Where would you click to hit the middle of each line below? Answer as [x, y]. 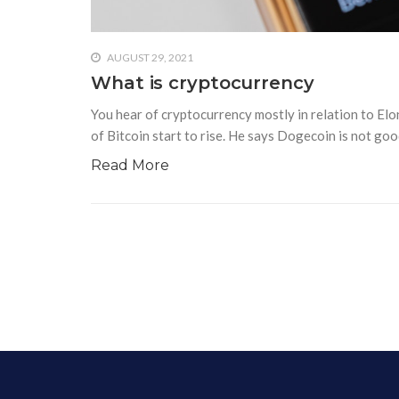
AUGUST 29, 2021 [149, 57]
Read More [130, 165]
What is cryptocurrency [203, 82]
